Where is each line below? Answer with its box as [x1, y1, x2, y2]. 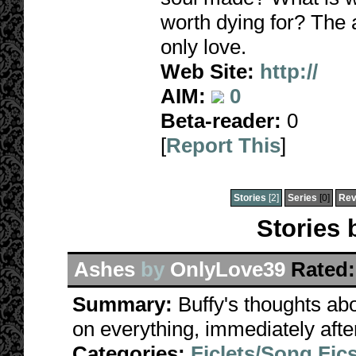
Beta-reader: [161, 109, 281, 133]
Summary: [72, 292, 178, 316]
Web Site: [161, 60, 254, 83]
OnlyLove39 [170, 257, 285, 281]
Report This [166, 133, 281, 157]
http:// [260, 60, 318, 83]
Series [288, 192, 317, 203]
